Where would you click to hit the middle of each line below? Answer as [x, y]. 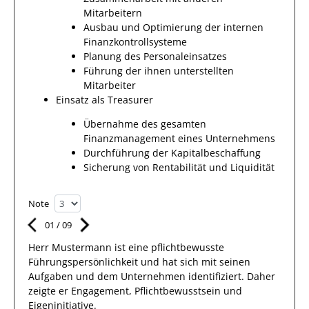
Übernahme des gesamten [145, 124]
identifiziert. [216, 276]
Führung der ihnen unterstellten [159, 71]
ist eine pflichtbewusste [168, 247]
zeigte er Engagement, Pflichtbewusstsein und [135, 291]
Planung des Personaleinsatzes [155, 56]
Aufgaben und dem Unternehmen [107, 276]
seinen [235, 262]
